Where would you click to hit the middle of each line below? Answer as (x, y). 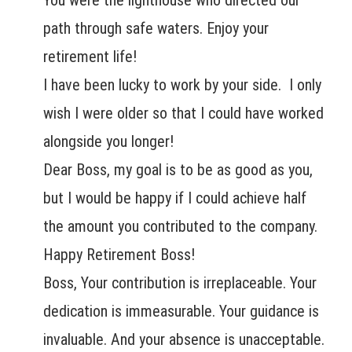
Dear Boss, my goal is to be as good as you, (178, 170)
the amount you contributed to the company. (180, 227)
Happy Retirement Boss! (119, 255)
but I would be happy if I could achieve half (175, 198)
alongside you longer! (108, 142)
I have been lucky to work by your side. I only (182, 85)
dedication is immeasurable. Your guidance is (181, 312)
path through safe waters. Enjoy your (156, 29)
